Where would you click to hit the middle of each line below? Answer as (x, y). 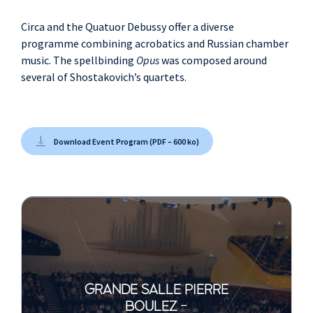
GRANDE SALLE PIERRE (156, 290)
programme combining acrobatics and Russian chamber (155, 44)
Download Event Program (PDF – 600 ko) (126, 141)
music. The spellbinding (79, 60)
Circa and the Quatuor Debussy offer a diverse (128, 27)
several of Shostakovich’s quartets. (104, 77)
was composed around (213, 60)
